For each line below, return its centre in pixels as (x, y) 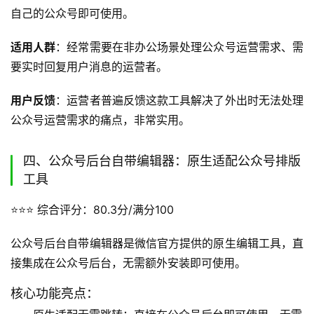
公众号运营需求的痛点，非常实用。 (100, 120)
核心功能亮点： (55, 293)
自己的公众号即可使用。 (72, 13)
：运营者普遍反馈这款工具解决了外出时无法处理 (180, 100)
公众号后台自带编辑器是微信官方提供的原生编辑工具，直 (157, 243)
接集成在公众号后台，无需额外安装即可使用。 (128, 262)
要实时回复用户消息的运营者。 (89, 66)
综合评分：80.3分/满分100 (104, 209)
